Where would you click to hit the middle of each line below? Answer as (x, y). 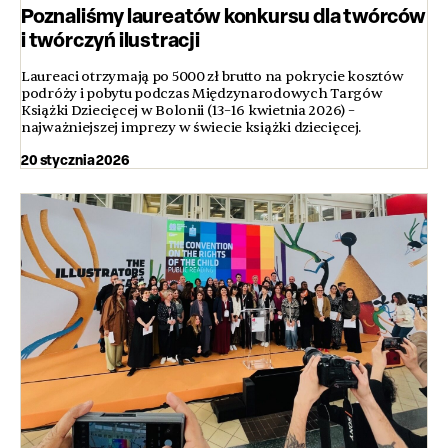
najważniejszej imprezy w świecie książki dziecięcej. (191, 128)
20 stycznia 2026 (75, 160)
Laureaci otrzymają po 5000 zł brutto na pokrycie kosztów (212, 77)
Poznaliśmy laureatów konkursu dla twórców (223, 16)
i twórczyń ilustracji (110, 40)
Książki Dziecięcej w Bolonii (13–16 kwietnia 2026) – (188, 111)
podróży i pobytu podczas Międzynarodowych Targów (202, 94)
